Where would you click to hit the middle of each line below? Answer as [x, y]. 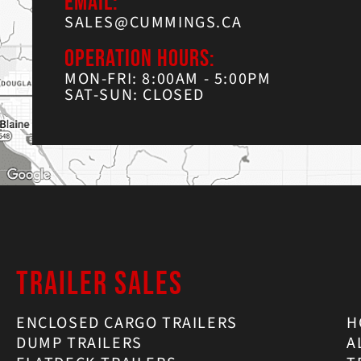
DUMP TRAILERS [79, 344]
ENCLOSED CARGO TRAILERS [127, 324]
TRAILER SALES [100, 285]
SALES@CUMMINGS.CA [154, 22]
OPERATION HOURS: [140, 58]
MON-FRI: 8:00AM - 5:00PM [168, 79]
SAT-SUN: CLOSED [135, 95]
